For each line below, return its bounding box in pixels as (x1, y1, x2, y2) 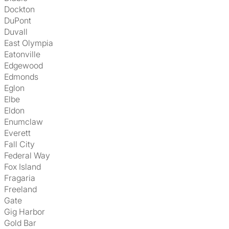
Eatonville (9, 49, 40, 59)
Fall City (9, 139, 35, 149)
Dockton (10, 4, 35, 14)
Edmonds (9, 72, 38, 82)
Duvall (10, 27, 28, 37)
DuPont (10, 15, 31, 26)
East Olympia (9, 38, 53, 48)
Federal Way (8, 150, 50, 161)
